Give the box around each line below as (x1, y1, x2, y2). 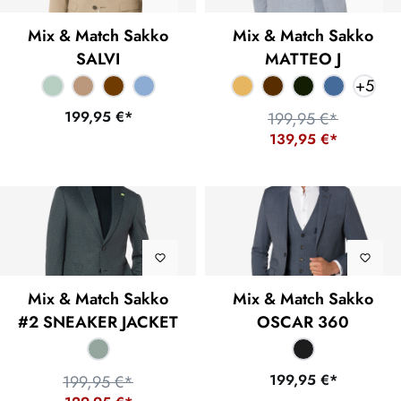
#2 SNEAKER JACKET (18, 311, 178, 335)
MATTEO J (265, 47, 341, 72)
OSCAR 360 (257, 311, 349, 335)
